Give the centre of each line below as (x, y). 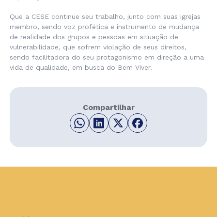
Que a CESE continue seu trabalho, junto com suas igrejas (105, 17)
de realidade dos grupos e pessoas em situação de (94, 37)
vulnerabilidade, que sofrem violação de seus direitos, (98, 47)
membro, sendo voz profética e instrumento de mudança (104, 27)
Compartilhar (108, 108)
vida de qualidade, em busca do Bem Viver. (81, 68)
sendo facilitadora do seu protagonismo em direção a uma (107, 57)
